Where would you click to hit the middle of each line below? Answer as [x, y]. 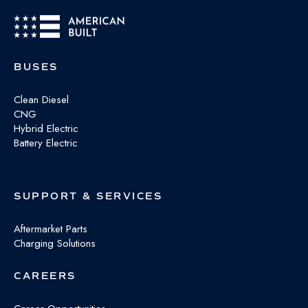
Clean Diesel [41, 100]
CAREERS [45, 276]
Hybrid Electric [46, 129]
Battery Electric [46, 143]
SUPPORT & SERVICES [88, 197]
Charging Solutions [55, 244]
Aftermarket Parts [51, 229]
